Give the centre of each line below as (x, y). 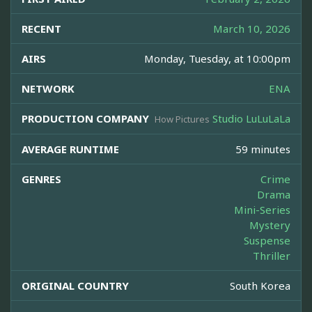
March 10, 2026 (252, 29)
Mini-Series (262, 210)
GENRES (41, 179)
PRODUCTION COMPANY (85, 119)
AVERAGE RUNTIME (70, 149)
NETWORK (48, 89)
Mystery (270, 225)
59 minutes (263, 149)
